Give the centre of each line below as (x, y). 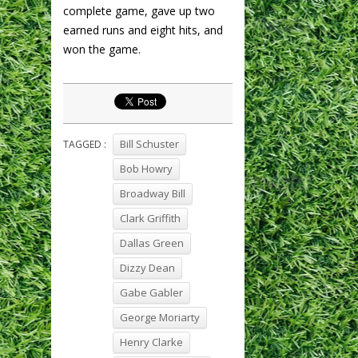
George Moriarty (160, 317)
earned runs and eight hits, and (143, 30)
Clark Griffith (150, 218)
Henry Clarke (151, 342)
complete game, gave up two (139, 10)
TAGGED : (85, 144)
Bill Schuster (149, 143)
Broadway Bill (153, 193)
